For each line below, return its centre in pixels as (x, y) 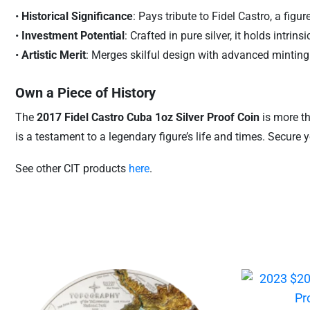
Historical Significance (77, 16)
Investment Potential (73, 36)
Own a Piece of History (85, 93)
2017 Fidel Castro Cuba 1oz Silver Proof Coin (148, 117)
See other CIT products (72, 168)
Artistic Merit (53, 55)
